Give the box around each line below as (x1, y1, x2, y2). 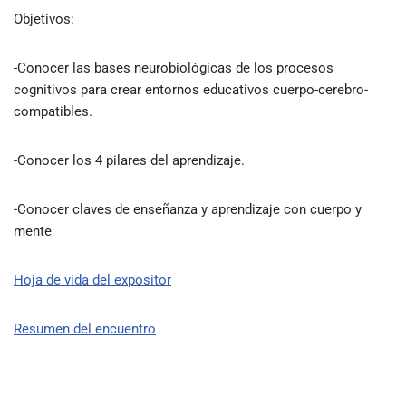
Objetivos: (14, 11, 74, 27)
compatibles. (14, 103, 92, 120)
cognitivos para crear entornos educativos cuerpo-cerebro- (14, 82, 368, 98)
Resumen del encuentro (14, 321, 156, 337)
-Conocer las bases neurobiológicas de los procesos (14, 60, 333, 76)
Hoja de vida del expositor (14, 272, 171, 288)
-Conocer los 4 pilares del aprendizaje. (14, 152, 248, 169)
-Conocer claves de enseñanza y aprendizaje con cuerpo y (14, 201, 362, 217)
